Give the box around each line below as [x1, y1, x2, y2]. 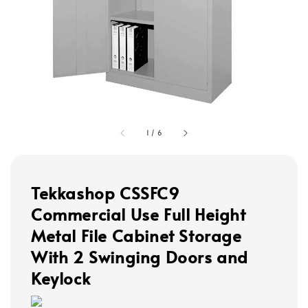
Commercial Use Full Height [31, 203, 246, 226]
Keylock [31, 267, 91, 290]
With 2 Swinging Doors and [31, 245, 249, 269]
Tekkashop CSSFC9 [31, 181, 180, 205]
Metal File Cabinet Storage [31, 224, 242, 247]
